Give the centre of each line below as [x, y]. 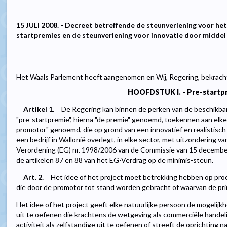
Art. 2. [33, 177]
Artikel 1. [39, 109]
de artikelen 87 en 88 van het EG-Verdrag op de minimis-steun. [115, 160]
